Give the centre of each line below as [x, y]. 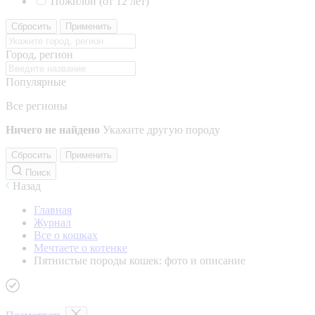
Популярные [36, 82]
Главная [53, 210]
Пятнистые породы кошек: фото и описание [140, 261]
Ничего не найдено [53, 130]
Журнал [52, 223]
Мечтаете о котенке [81, 248]
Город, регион [39, 54]
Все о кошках [66, 235]
